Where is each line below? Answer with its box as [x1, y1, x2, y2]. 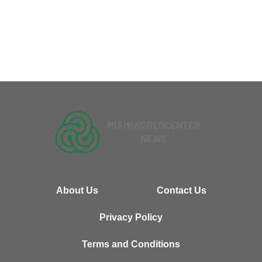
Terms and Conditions [82, 239, 180, 249]
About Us [56, 185, 98, 195]
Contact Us [156, 185, 206, 195]
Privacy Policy [99, 212, 163, 222]
